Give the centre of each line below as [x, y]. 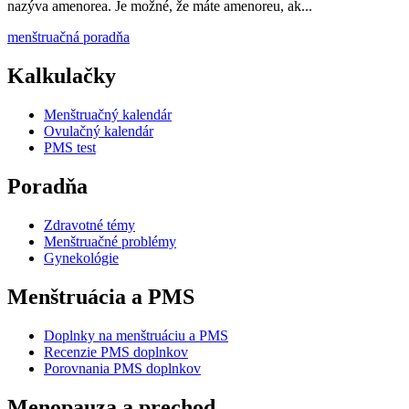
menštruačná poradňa [68, 37]
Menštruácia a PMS [101, 296]
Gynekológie [81, 258]
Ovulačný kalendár [99, 131]
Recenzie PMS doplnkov [116, 351]
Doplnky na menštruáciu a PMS [136, 335]
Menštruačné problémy [110, 241]
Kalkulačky [62, 76]
